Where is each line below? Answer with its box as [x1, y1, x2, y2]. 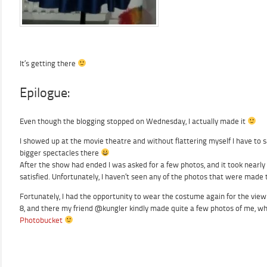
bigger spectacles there [20, 148, 101, 157]
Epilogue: [20, 85, 70, 101]
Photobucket [20, 216, 63, 225]
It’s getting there [20, 59, 77, 68]
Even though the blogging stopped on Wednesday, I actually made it [20, 117, 247, 126]
